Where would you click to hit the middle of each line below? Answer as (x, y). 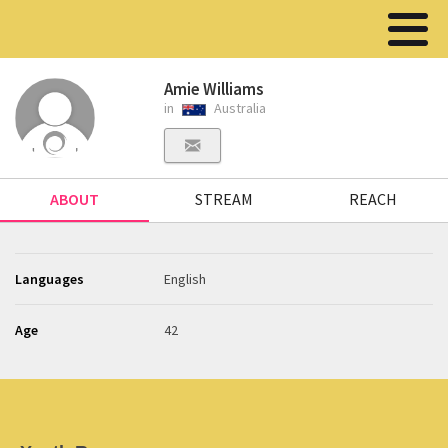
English (185, 279)
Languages (49, 279)
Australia (239, 108)
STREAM (223, 199)
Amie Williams (214, 89)
